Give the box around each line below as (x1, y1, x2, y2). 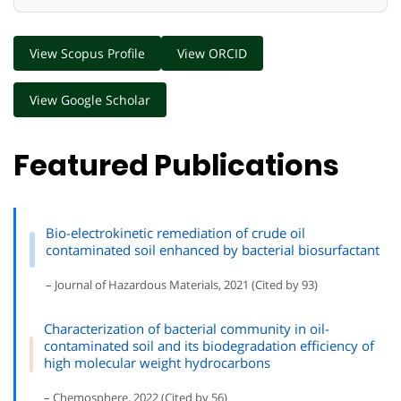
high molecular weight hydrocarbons (44, 353, 271, 371)
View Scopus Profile (30, 44, 145, 62)
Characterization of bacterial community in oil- (44, 319, 330, 337)
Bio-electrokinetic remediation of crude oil (45, 223, 305, 242)
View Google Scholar (30, 90, 150, 108)
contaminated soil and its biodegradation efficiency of (44, 336, 375, 354)
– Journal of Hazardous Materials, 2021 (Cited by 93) (45, 276, 318, 293)
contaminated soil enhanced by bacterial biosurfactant (45, 240, 380, 259)
